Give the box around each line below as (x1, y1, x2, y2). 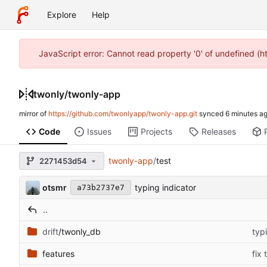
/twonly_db (58, 226, 101, 237)
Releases (201, 126, 236, 137)
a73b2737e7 (76, 183, 125, 193)
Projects (140, 126, 172, 137)
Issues (86, 126, 111, 137)
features (42, 249, 74, 259)
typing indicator (134, 182, 196, 193)
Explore (47, 10, 76, 20)
